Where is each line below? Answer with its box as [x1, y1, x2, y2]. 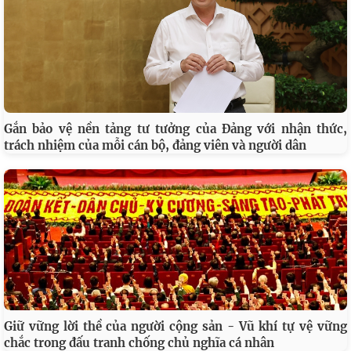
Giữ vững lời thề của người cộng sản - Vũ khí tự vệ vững [4, 319, 347, 335]
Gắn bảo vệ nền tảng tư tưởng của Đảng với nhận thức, [4, 121, 347, 137]
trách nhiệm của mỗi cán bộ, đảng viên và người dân [4, 138, 306, 154]
